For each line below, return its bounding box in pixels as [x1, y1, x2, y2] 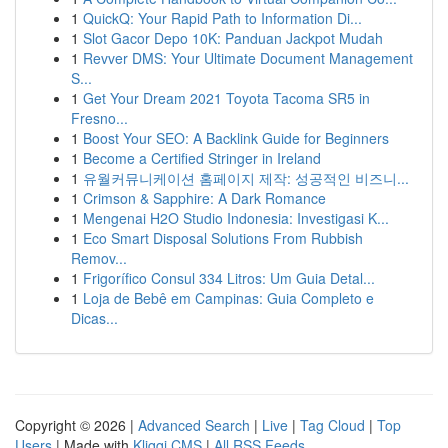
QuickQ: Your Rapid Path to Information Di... [83, 8, 362, 28]
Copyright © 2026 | [15, 415, 138, 435]
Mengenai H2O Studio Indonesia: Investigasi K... [83, 208, 389, 228]
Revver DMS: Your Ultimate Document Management [83, 48, 413, 68]
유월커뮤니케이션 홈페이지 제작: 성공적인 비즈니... [83, 168, 409, 188]
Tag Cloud [300, 415, 365, 435]
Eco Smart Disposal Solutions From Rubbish [83, 228, 363, 248]
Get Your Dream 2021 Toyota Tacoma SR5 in [83, 88, 370, 108]
